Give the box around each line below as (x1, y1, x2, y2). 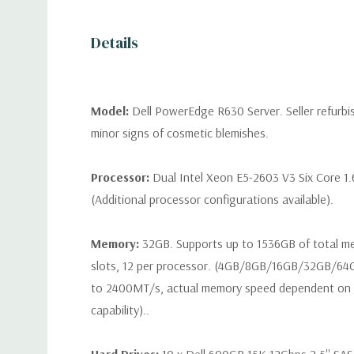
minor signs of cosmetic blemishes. (91, 125, 269, 141)
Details (91, 32, 138, 54)
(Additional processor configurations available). (91, 191, 333, 207)
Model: (91, 103, 132, 119)
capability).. (91, 302, 149, 318)
